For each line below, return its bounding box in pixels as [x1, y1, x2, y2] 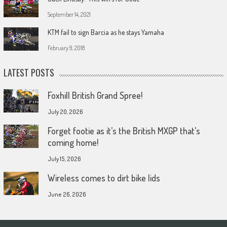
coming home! [47, 136, 98, 148]
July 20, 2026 [47, 107, 83, 116]
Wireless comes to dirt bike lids [47, 172, 160, 183]
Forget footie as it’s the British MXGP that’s [47, 125, 200, 136]
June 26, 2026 [47, 190, 86, 198]
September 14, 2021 [47, 10, 91, 18]
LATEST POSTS [3, 65, 54, 79]
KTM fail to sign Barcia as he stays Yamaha [47, 27, 164, 36]
